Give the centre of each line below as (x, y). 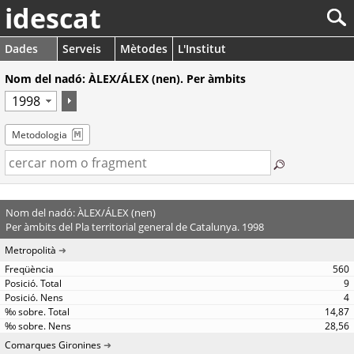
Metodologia (40, 135)
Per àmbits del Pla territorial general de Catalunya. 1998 (134, 226)
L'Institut (202, 49)
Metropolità (30, 250)
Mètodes (144, 49)
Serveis (82, 49)
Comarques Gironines (53, 345)
